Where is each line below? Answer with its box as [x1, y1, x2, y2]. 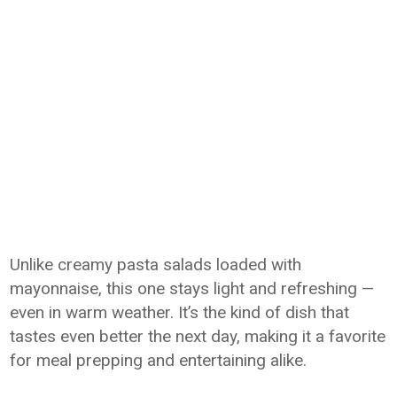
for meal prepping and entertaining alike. [10, 350, 307, 370]
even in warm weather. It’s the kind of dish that [10, 302, 350, 323]
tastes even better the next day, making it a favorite [10, 326, 386, 346]
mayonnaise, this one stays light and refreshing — [10, 278, 375, 299]
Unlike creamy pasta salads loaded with [10, 254, 302, 275]
